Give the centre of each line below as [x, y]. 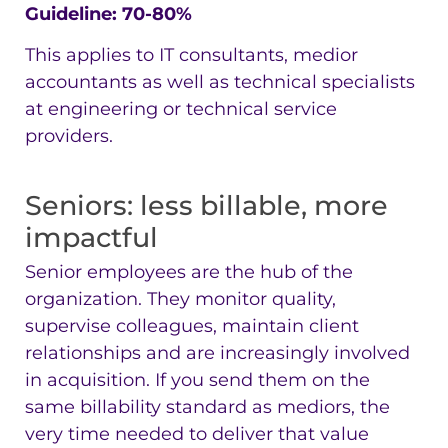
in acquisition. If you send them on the [197, 379]
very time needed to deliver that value [197, 433]
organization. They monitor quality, [180, 298]
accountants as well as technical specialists [220, 81]
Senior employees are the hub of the [189, 271]
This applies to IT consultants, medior [191, 54]
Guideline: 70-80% [108, 13]
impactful [91, 237]
